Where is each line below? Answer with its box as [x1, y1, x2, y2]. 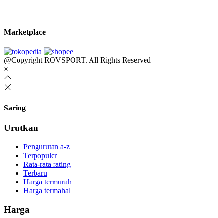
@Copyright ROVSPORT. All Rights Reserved [4, 55, 151, 64]
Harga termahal [23, 186, 71, 195]
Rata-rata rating [23, 160, 71, 168]
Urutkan [4, 123, 38, 133]
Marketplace [4, 28, 46, 36]
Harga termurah [23, 177, 72, 186]
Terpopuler [23, 151, 57, 160]
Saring [4, 103, 26, 112]
